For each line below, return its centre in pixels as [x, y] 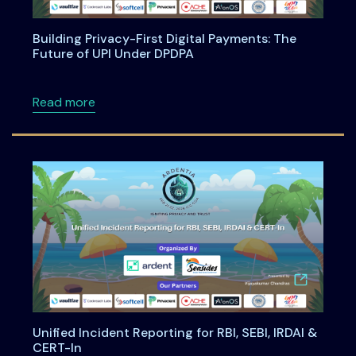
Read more [64, 103]
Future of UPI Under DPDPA [113, 54]
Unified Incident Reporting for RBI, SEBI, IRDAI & [174, 332]
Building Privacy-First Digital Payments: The [164, 39]
